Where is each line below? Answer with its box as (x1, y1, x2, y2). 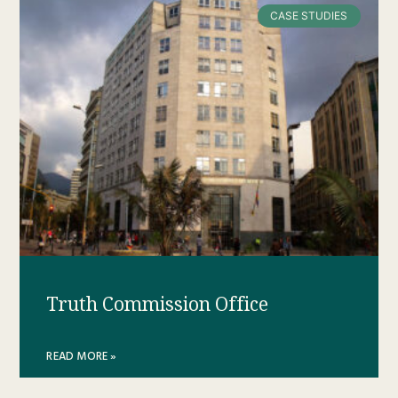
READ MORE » (46, 347, 117, 366)
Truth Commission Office (46, 292, 269, 317)
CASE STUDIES (270, 9, 348, 23)
